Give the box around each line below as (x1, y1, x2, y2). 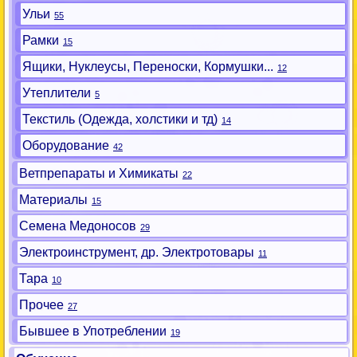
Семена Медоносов (19, 219, 136, 233)
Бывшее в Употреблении (19, 324, 167, 338)
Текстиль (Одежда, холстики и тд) (22, 112, 218, 126)
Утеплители (22, 86, 91, 100)
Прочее (19, 298, 64, 312)
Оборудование (22, 139, 109, 152)
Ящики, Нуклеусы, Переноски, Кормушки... (22, 60, 273, 73)
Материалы (19, 193, 88, 206)
